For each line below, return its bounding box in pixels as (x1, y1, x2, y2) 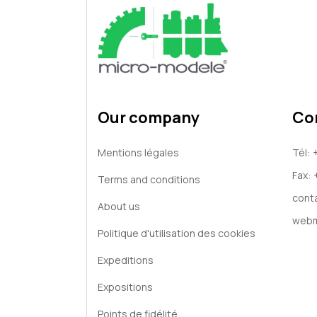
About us (98, 200, 140, 213)
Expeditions (98, 253, 154, 267)
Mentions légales (98, 146, 179, 159)
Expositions (98, 280, 153, 294)
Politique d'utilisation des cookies (98, 226, 255, 240)
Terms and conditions (98, 173, 200, 186)
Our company (98, 107, 200, 128)
